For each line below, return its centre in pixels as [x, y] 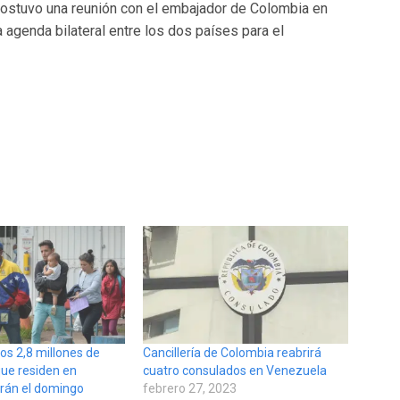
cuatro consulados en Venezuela [234, 371]
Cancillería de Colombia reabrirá [232, 353]
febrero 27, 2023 [189, 389]
